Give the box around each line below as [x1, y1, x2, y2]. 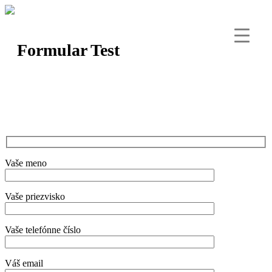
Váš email [5, 257, 43, 268]
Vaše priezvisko [5, 191, 65, 202]
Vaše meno [5, 157, 47, 168]
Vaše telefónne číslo [5, 224, 81, 235]
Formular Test [17, 40, 120, 59]
